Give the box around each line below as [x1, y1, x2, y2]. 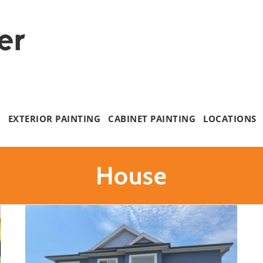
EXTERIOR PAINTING [8, 113, 101, 124]
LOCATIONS [203, 113, 257, 124]
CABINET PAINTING [108, 113, 196, 124]
